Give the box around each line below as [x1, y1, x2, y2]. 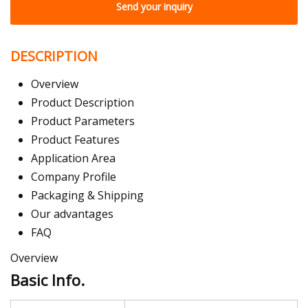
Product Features [31, 132, 120, 148]
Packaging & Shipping [31, 188, 144, 203]
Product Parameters [31, 113, 135, 129]
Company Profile [31, 169, 116, 185]
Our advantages [31, 206, 113, 222]
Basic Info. [10, 269, 85, 291]
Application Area [31, 151, 115, 166]
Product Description [31, 95, 134, 111]
